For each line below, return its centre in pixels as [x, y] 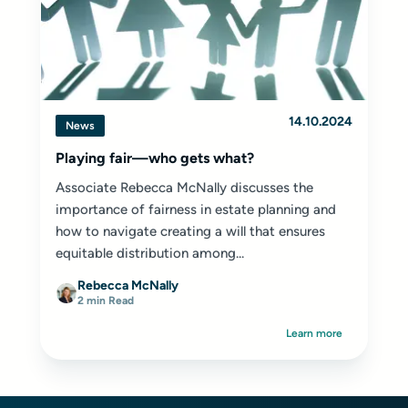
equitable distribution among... [150, 253]
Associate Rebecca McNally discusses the [184, 188]
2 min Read [106, 301]
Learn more [314, 333]
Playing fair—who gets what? [155, 158]
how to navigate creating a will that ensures [190, 231]
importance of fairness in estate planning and [196, 209]
